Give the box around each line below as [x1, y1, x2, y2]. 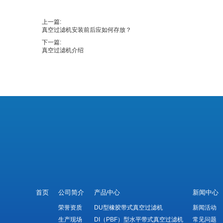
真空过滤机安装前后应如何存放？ [42, 26, 131, 33]
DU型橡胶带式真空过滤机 [94, 204, 163, 211]
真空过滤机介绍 [42, 46, 84, 53]
